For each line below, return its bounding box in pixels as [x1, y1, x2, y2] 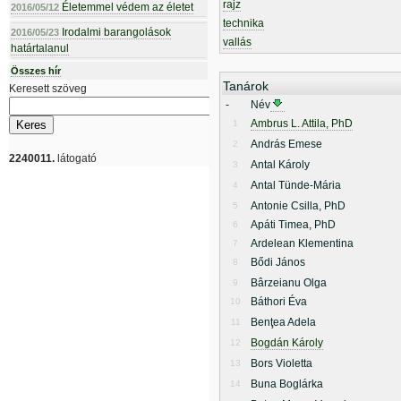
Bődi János [251, 256, 305, 269]
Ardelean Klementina [251, 237, 354, 250]
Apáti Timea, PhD [251, 218, 336, 231]
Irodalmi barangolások [59, 26, 171, 38]
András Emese [251, 138, 322, 150]
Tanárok [223, 79, 269, 93]
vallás [223, 36, 252, 48]
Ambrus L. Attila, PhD [251, 117, 353, 130]
